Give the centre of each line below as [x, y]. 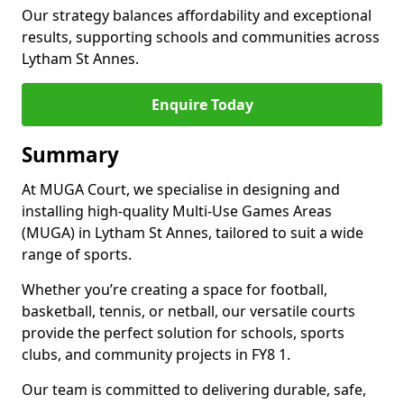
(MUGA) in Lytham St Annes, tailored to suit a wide [193, 233]
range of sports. [77, 254]
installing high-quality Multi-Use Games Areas [177, 211]
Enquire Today [202, 105]
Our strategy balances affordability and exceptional [197, 15]
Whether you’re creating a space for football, [174, 289]
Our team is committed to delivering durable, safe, [194, 390]
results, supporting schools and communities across [201, 37]
